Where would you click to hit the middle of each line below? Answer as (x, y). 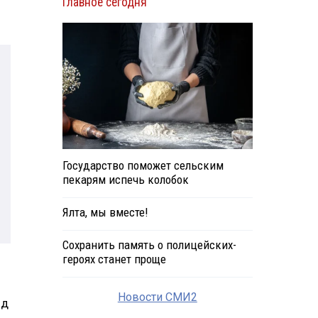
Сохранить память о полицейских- (149, 245)
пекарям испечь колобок (125, 180)
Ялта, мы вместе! (105, 213)
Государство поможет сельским (143, 166)
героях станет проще (114, 259)
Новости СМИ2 (157, 297)
